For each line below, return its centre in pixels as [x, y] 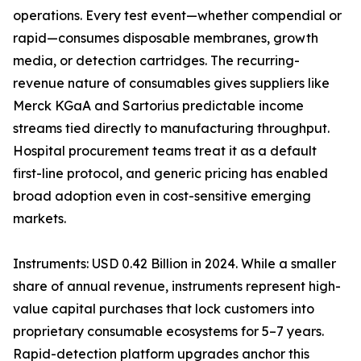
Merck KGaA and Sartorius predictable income [158, 106]
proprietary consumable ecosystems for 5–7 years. [168, 332]
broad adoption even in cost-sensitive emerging [162, 196]
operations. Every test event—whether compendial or [177, 16]
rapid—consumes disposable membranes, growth [166, 38]
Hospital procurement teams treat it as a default [165, 151]
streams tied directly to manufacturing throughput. [171, 129]
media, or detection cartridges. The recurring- [156, 61]
